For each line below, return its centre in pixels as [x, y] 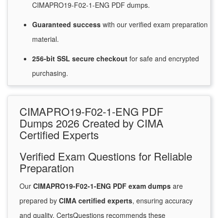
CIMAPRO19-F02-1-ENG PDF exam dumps [102, 186]
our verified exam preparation [161, 25]
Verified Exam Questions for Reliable [106, 156]
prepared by [39, 201]
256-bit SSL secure [64, 59]
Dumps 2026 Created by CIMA [91, 123]
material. [45, 39]
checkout [113, 59]
